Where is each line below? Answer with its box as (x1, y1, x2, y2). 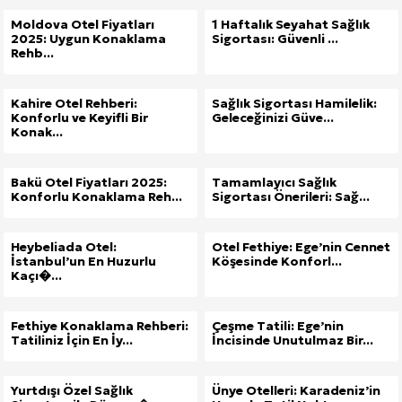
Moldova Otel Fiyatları (11, 16, 154, 33)
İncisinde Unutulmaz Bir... (212, 332, 373, 349)
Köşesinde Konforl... (212, 253, 342, 270)
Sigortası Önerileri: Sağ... (212, 188, 370, 205)
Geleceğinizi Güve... (212, 109, 334, 127)
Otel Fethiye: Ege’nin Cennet (212, 239, 390, 256)
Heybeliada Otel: (11, 239, 117, 256)
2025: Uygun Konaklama (11, 31, 166, 48)
